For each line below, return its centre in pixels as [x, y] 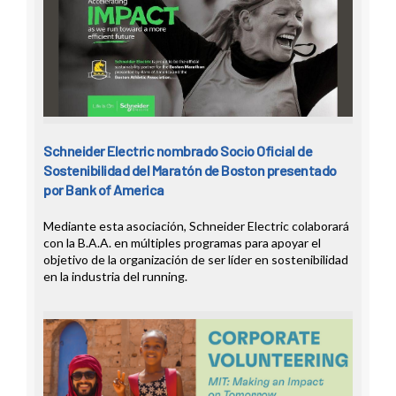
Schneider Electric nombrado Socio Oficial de [178, 151]
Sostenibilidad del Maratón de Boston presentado [190, 171]
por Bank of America [104, 190]
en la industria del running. [115, 277]
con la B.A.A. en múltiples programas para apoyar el [182, 243]
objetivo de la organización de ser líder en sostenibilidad [196, 260]
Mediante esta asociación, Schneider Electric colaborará [196, 226]
